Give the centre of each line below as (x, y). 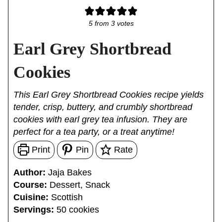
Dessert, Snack (80, 185)
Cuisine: (32, 197)
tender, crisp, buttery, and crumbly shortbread (103, 107)
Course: (31, 185)
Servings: (35, 210)
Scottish (67, 197)
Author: (30, 173)
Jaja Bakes (70, 173)
